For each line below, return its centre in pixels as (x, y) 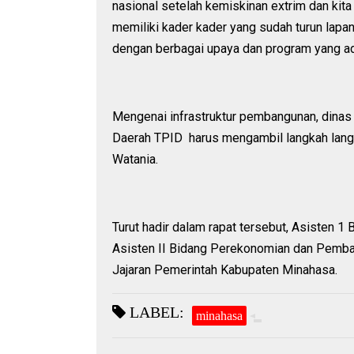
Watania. (135, 160)
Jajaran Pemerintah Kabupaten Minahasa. (225, 270)
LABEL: (155, 313)
